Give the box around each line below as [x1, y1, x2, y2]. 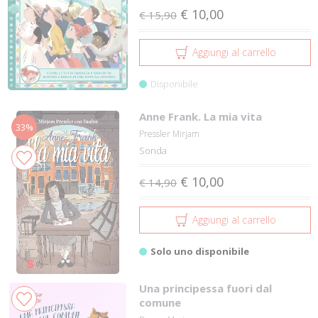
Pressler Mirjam [139, 128, 200, 140]
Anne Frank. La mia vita [139, 109, 263, 124]
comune [139, 295, 182, 309]
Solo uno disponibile [150, 245, 250, 258]
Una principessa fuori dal [139, 281, 273, 295]
